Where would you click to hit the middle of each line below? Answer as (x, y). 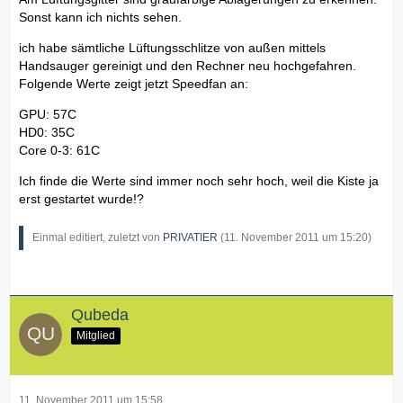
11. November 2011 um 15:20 (296, 237)
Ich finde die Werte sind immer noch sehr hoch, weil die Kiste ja (199, 180)
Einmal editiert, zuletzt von (98, 237)
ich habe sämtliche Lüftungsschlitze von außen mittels (172, 47)
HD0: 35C (47, 132)
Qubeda (100, 314)
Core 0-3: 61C (59, 150)
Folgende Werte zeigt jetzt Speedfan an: (134, 83)
